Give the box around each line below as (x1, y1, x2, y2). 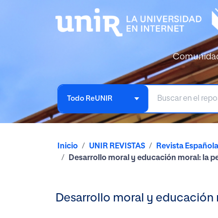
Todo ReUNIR (67, 94, 112, 102)
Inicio (57, 142, 78, 150)
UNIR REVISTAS (89, 142, 145, 150)
